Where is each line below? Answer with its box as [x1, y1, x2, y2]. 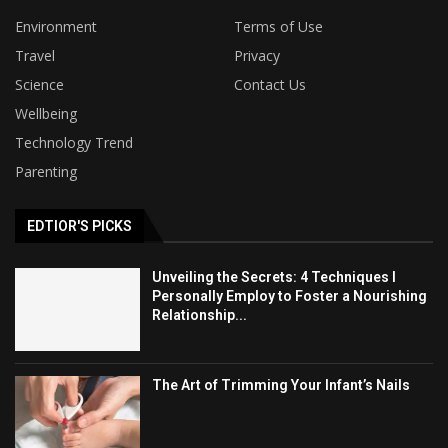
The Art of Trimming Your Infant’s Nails [152, 377, 411, 394]
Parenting [15, 161, 77, 181]
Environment [15, 16, 97, 36]
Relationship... [152, 306, 248, 323]
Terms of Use [234, 16, 323, 36]
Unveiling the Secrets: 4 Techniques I [152, 268, 397, 285]
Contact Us [234, 74, 306, 94]
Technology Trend [15, 132, 133, 152]
